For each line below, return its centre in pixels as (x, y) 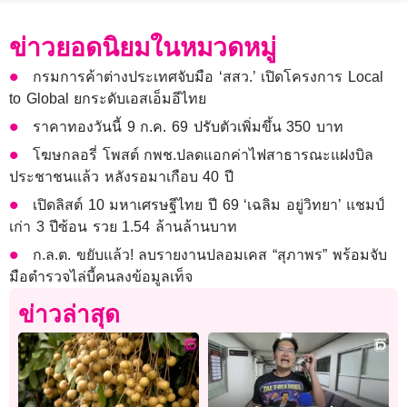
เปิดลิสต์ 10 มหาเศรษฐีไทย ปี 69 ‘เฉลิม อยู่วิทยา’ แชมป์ (209, 205)
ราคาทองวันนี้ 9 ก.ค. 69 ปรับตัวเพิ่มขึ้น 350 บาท (188, 127)
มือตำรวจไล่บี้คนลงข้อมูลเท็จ (101, 277)
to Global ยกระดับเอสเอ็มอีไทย (108, 99)
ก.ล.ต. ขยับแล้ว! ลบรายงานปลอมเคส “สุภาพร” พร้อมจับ (210, 255)
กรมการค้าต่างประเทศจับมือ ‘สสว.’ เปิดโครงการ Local (208, 77)
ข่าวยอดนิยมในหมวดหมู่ (143, 48)
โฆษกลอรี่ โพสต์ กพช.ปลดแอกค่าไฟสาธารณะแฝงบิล (203, 155)
